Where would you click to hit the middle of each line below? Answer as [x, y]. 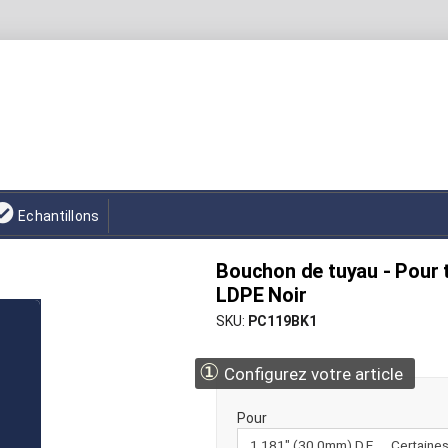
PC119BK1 [283, 321]
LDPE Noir [261, 295]
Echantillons [59, 216]
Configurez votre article [312, 374]
